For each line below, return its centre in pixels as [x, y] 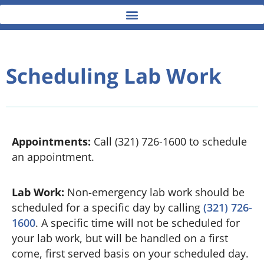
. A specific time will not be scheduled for [138, 223]
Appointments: [53, 142]
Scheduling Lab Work [114, 76]
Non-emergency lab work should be [156, 192]
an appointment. [53, 157]
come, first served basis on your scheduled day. [130, 254]
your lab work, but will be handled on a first [120, 238]
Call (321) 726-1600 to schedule [170, 142]
